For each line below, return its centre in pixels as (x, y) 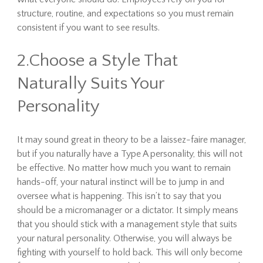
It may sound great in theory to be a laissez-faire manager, (131, 140)
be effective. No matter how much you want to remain (124, 168)
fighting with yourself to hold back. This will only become (129, 252)
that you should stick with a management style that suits (127, 224)
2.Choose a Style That (97, 61)
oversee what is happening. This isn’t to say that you (119, 196)
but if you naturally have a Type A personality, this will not (129, 154)
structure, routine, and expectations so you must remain (125, 14)
